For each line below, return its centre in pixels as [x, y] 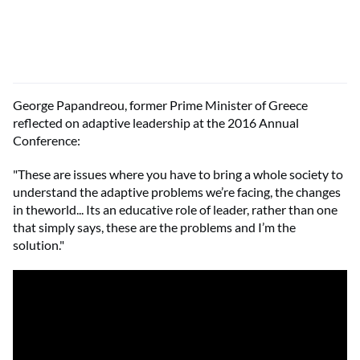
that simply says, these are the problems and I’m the [154, 227]
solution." [39, 244]
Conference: [47, 140]
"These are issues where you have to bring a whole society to [178, 174]
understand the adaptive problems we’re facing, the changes [177, 191]
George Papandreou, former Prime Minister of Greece [160, 104]
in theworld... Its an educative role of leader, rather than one [175, 209]
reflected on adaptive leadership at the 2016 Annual [156, 122]
